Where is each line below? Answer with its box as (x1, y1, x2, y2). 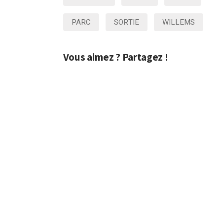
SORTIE (113, 17, 139, 28)
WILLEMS (162, 17, 195, 28)
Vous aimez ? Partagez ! (63, 50, 168, 64)
